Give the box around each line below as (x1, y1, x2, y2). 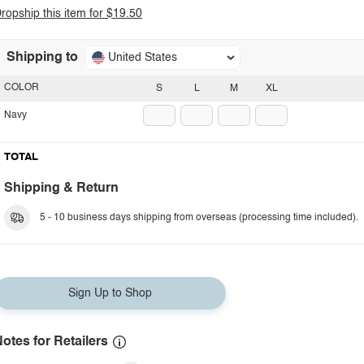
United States (108, 52, 177, 63)
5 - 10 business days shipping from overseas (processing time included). (40, 213, 358, 223)
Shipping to (6, 51, 78, 64)
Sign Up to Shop (67, 288, 152, 299)
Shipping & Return (4, 182, 119, 195)
